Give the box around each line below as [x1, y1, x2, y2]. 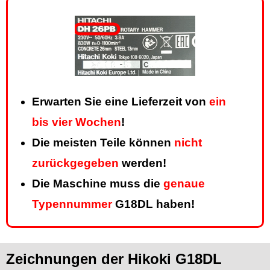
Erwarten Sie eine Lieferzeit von [32, 95, 209, 108]
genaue [163, 177, 205, 190]
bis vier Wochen [32, 116, 121, 129]
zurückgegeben [32, 157, 119, 170]
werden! [119, 157, 166, 170]
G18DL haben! [112, 198, 195, 211]
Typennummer [32, 198, 112, 211]
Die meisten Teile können [32, 136, 174, 149]
